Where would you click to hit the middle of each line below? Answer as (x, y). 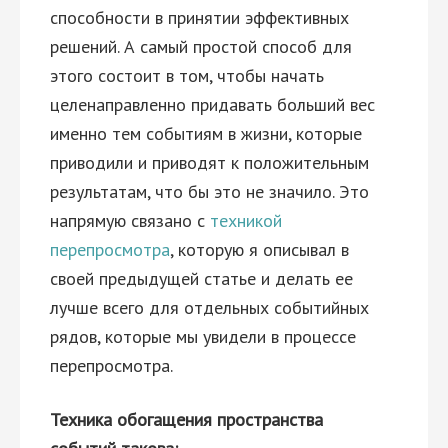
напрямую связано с (130, 220)
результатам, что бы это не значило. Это (209, 191)
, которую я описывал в (259, 249)
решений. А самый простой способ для (201, 46)
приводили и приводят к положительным (209, 162)
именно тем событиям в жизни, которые (206, 133)
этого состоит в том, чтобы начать (187, 75)
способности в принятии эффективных (199, 17)
